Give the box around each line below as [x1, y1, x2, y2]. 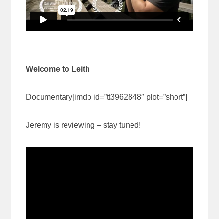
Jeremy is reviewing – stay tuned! [26, 120, 141, 129]
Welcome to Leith [26, 65, 90, 73]
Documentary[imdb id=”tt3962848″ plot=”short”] [26, 92, 188, 101]
